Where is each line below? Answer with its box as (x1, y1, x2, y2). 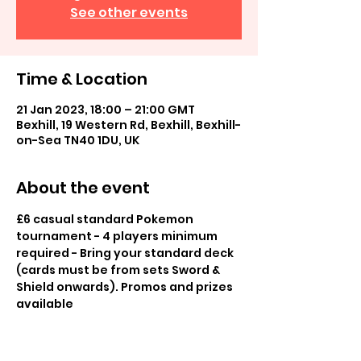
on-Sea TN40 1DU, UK (16, 132, 139, 148)
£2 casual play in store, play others (16, 313, 230, 329)
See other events (70, 3, 188, 22)
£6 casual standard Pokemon (16, 211, 196, 227)
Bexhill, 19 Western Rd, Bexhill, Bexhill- (16, 117, 241, 133)
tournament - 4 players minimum (16, 228, 220, 244)
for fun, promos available (16, 330, 171, 346)
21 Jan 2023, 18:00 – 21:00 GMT (16, 102, 195, 118)
